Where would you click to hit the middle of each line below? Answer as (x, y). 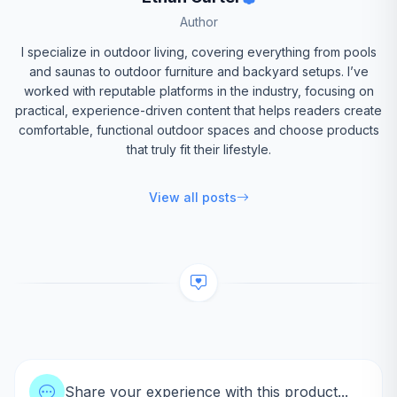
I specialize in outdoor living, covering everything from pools (198, 52)
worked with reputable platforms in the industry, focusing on (198, 91)
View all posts (192, 197)
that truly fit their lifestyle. (198, 149)
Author (198, 22)
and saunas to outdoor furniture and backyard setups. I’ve (198, 71)
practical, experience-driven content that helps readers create (198, 110)
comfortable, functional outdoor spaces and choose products (198, 130)
